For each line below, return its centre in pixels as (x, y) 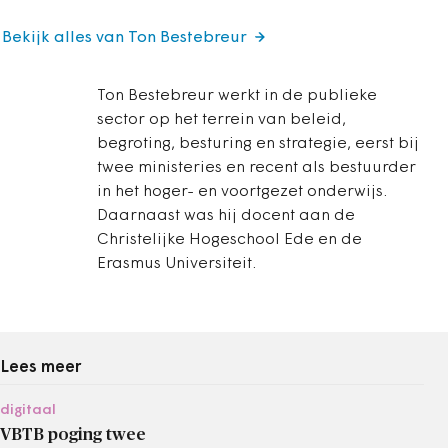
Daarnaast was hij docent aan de (226, 216)
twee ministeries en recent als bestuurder (256, 168)
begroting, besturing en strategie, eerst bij (258, 144)
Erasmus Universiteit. (176, 264)
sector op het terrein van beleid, (221, 120)
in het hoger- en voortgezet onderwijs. (242, 192)
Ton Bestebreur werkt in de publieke (237, 96)
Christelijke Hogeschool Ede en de (229, 240)
